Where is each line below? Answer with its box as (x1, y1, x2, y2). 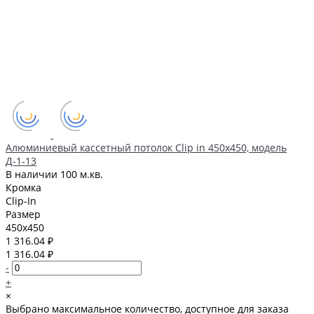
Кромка (6, 180, 41, 194)
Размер (6, 207, 41, 221)
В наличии (6, 167, 60, 181)
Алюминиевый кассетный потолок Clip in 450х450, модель (6, 140, 287, 154)
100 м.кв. (60, 167, 103, 181)
